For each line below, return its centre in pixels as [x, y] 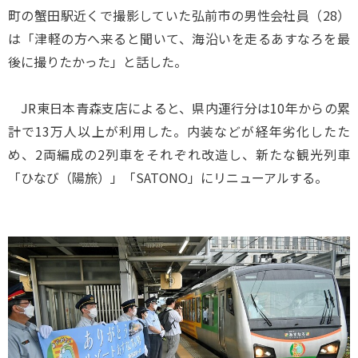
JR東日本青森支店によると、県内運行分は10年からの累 [179, 108]
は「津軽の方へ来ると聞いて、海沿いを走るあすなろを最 [179, 38]
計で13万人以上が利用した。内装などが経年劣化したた [179, 131]
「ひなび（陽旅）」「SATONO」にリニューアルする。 [168, 177]
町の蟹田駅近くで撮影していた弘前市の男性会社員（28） [179, 15]
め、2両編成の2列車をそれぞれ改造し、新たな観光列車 [179, 154]
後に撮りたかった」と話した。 [97, 62]
